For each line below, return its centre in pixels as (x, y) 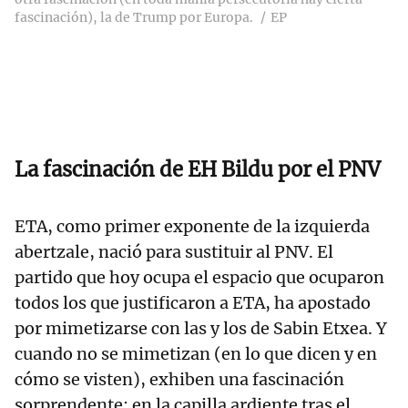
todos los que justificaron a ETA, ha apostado (193, 303)
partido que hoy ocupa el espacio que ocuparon (199, 278)
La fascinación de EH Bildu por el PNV (198, 170)
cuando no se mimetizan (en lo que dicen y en (196, 354)
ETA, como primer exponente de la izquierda (192, 227)
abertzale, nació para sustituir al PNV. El (174, 252)
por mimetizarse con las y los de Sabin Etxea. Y (201, 329)
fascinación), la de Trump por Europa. (134, 18)
